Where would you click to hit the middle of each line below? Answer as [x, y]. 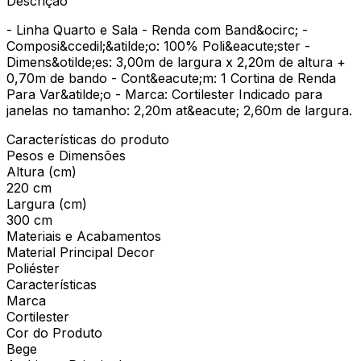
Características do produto [88, 139]
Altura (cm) [41, 171]
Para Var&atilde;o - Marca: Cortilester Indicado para [164, 94]
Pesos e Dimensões [66, 155]
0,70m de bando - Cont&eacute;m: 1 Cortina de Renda [171, 78]
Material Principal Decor [81, 252]
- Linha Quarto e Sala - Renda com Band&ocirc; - [157, 29]
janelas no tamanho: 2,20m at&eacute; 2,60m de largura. [179, 110]
